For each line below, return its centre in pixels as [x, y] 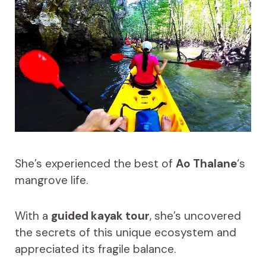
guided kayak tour [100, 216]
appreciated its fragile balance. [95, 249]
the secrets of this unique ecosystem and [125, 233]
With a [33, 216]
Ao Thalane [206, 164]
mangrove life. [51, 180]
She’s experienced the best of [95, 164]
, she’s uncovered [195, 216]
